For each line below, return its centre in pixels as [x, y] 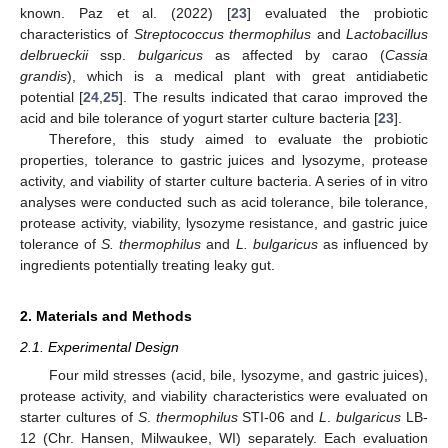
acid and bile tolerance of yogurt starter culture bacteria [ [199, 117]
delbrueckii [54, 54]
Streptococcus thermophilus [222, 33]
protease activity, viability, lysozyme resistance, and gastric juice [224, 222]
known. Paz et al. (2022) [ [125, 12]
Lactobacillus [387, 33]
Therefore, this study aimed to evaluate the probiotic [238, 138]
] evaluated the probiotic [337, 12]
